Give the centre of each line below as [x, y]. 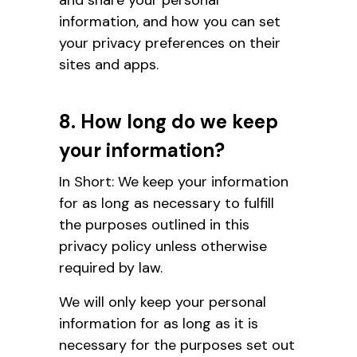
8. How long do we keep [169, 121]
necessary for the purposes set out [177, 345]
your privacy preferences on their [170, 43]
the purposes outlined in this [154, 224]
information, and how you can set [170, 21]
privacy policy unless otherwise [163, 246]
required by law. [111, 267]
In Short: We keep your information [174, 181]
